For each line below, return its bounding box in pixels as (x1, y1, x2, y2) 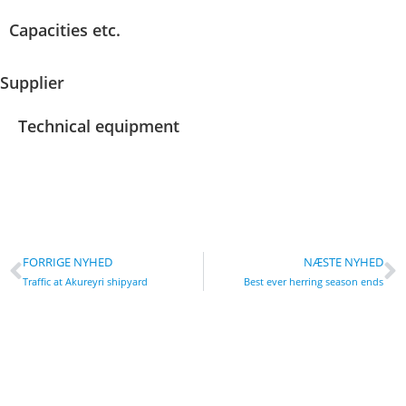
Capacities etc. (9, 19, 121, 42)
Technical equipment (18, 115, 179, 138)
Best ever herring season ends (244, 275, 383, 289)
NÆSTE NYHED (304, 254, 383, 271)
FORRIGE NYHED (23, 254, 112, 271)
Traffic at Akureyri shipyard (23, 275, 148, 289)
